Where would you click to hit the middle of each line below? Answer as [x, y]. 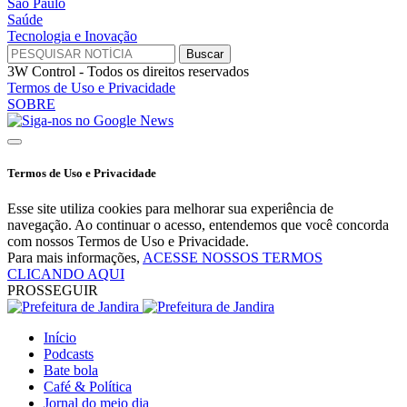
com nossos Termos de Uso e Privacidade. [128, 241]
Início [60, 337]
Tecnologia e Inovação [72, 36]
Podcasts [69, 353]
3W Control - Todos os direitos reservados [128, 72]
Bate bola [71, 370]
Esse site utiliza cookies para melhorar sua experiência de [170, 208]
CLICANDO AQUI [66, 273]
